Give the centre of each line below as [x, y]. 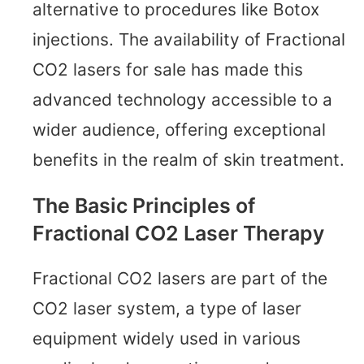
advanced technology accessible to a [182, 99]
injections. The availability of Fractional [189, 39]
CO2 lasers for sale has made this [168, 69]
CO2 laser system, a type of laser [167, 309]
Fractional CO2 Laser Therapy [178, 233]
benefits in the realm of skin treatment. [188, 159]
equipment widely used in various [167, 339]
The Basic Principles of [144, 205]
